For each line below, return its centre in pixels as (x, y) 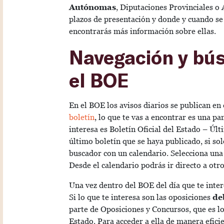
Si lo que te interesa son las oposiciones (141, 197)
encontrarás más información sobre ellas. (142, 31)
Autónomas (92, 7)
